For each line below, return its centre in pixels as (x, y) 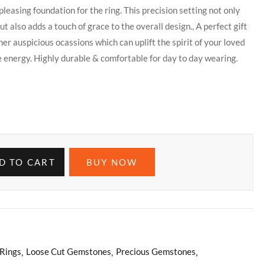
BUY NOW (112, 162)
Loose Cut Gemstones (69, 251)
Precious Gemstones (156, 251)
